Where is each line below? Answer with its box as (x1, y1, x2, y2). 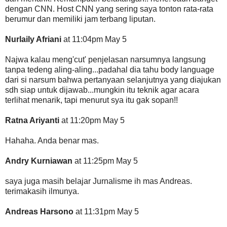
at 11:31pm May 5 (73, 207, 139, 216)
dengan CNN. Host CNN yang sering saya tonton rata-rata (5, 4, 213, 13)
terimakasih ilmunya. (5, 186, 79, 196)
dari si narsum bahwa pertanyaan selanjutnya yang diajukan (5, 75, 221, 84)
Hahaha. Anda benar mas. (5, 136, 99, 145)
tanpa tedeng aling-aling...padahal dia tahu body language (5, 65, 214, 74)
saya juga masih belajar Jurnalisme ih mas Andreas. (5, 176, 192, 185)
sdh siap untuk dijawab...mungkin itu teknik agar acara (5, 85, 199, 94)
